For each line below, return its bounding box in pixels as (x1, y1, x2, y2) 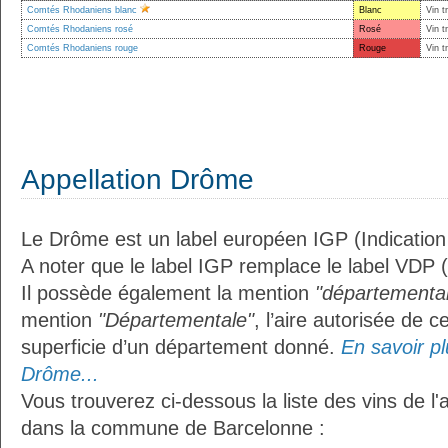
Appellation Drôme (21, 164, 254, 195)
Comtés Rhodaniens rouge (27, 43, 138, 53)
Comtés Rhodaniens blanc (27, 5, 137, 15)
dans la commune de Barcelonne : (21, 417, 325, 439)
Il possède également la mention (21, 282, 315, 304)
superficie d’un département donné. (21, 336, 341, 358)
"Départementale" (98, 309, 254, 331)
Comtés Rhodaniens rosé (27, 24, 133, 34)
